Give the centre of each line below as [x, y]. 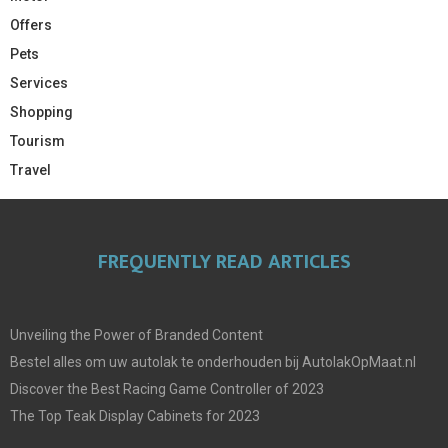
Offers [31, 24]
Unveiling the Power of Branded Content [136, 334]
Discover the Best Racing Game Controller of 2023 [167, 388]
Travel [30, 169]
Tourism [37, 140]
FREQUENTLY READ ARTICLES [224, 261]
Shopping [41, 111]
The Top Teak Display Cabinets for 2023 [135, 415]
